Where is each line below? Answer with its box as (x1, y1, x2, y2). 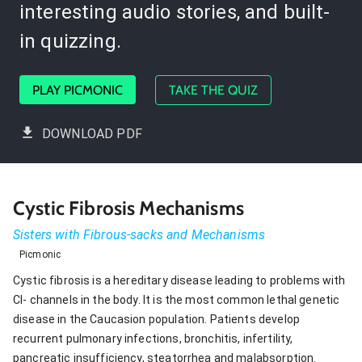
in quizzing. (19, 29, 121, 53)
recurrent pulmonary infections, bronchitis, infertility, (13, 331, 293, 345)
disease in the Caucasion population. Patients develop (13, 312, 300, 326)
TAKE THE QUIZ (169, 82, 258, 98)
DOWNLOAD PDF (42, 125, 142, 141)
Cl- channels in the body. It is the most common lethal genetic (13, 293, 340, 306)
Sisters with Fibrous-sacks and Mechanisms (13, 226, 266, 242)
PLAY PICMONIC (32, 82, 123, 98)
